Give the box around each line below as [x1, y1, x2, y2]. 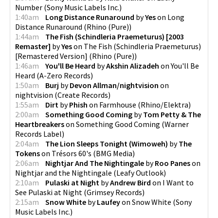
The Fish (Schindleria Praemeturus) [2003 [45, 31, 184, 41]
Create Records [57, 90, 108, 100]
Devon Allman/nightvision [70, 80, 159, 90]
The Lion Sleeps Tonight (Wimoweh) [45, 138, 168, 148]
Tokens [15, 148, 40, 158]
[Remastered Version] [15, 51, 88, 61]
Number [15, 2, 42, 12]
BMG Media [96, 148, 132, 158]
